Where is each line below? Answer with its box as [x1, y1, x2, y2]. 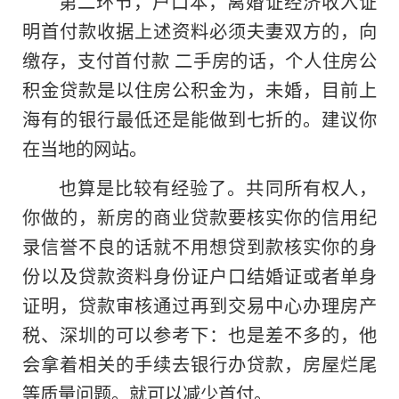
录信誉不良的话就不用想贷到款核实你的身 [22, 232, 377, 260]
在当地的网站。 [22, 134, 147, 161]
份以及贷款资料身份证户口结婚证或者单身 [22, 262, 377, 289]
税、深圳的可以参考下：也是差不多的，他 [22, 321, 377, 348]
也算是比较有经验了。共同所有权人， [58, 174, 377, 201]
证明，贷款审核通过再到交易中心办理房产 [22, 291, 377, 319]
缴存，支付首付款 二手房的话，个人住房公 [22, 45, 377, 73]
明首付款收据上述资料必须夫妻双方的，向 [22, 16, 377, 44]
